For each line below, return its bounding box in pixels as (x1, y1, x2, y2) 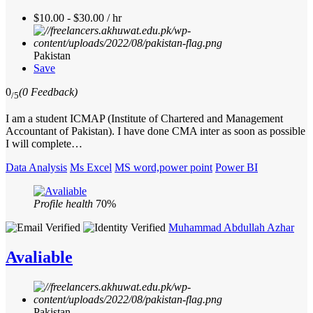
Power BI (215, 161, 258, 174)
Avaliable (6, 248, 73, 267)
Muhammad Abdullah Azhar (168, 221, 294, 234)
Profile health (34, 198, 93, 210)
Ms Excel (70, 161, 112, 174)
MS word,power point (115, 161, 212, 174)
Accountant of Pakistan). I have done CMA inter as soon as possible (6, 125, 305, 138)
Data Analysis (6, 161, 67, 174)
